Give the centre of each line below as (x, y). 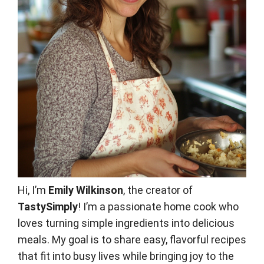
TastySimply (48, 206)
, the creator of (158, 190)
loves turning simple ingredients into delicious (126, 223)
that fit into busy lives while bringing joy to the (126, 256)
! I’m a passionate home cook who (158, 206)
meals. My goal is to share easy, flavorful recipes (132, 239)
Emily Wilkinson (86, 190)
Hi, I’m (33, 190)
